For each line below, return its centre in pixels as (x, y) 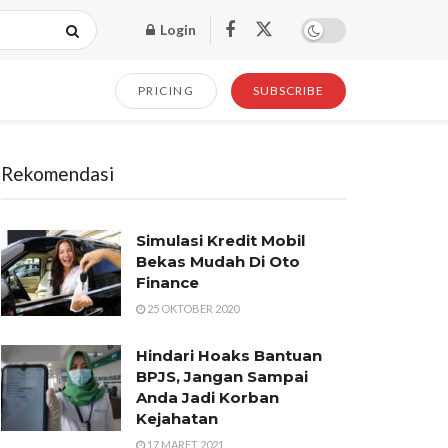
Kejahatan (177, 418)
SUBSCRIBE (288, 90)
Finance (167, 282)
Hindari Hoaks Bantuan (229, 355)
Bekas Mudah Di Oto (218, 261)
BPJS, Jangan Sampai (222, 376)
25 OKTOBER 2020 (192, 308)
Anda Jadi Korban (207, 397)
